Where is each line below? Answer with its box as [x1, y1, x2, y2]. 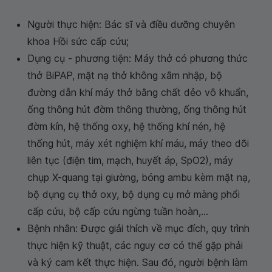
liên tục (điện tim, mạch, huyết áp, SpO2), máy [27, 154, 233, 166]
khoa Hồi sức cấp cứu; [27, 35, 129, 47]
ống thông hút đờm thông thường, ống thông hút [27, 103, 246, 115]
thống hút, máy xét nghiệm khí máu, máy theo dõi [27, 137, 249, 149]
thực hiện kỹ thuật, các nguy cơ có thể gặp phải [27, 239, 243, 251]
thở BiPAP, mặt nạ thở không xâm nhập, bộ [27, 69, 222, 81]
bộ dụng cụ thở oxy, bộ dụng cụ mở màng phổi [27, 188, 240, 200]
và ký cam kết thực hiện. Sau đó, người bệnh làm [27, 256, 248, 268]
